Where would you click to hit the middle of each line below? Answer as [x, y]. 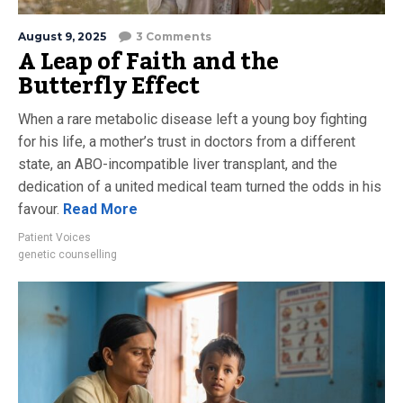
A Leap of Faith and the [148, 62]
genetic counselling [67, 254]
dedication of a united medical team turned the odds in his [200, 186]
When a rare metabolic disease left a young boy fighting [193, 119]
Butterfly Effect [109, 86]
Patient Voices [54, 237]
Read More [99, 209]
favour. [39, 209]
